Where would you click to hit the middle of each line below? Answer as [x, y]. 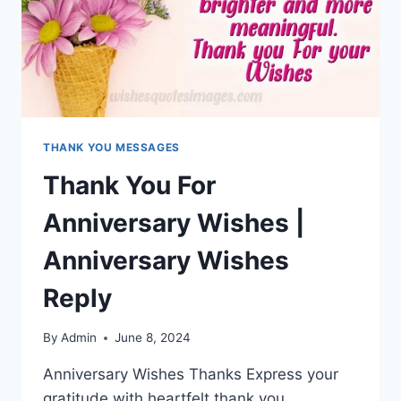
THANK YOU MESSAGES [111, 147]
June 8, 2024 [153, 338]
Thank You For [129, 185]
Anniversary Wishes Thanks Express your [191, 375]
